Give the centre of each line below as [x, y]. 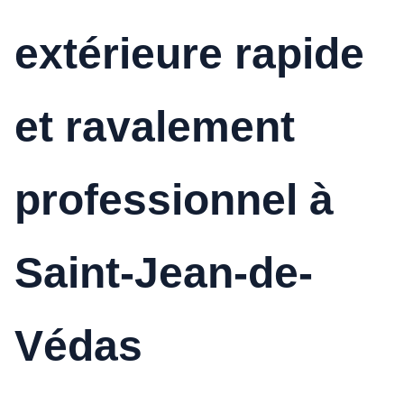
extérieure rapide [189, 53]
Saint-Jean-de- [163, 272]
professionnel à [174, 199]
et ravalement [154, 126]
